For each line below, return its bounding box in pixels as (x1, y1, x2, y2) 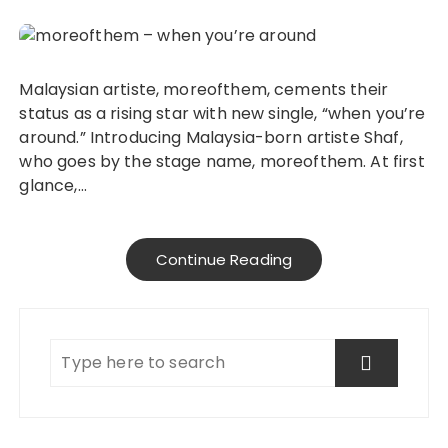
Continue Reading (155, 248, 293, 270)
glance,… (19, 173, 87, 197)
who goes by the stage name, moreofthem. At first (19, 149, 425, 173)
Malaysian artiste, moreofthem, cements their (19, 77, 34, 101)
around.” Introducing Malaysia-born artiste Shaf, (19, 125, 403, 149)
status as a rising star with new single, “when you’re (19, 101, 426, 125)
